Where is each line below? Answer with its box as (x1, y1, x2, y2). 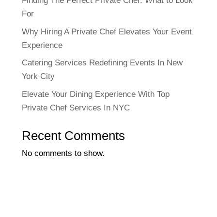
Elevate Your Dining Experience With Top (21, 89, 170, 99)
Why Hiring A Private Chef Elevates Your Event (21, 27, 192, 36)
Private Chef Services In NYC (21, 103, 130, 112)
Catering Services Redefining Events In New (21, 58, 183, 68)
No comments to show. (21, 148, 105, 158)
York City (21, 72, 55, 81)
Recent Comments (21, 128, 125, 143)
